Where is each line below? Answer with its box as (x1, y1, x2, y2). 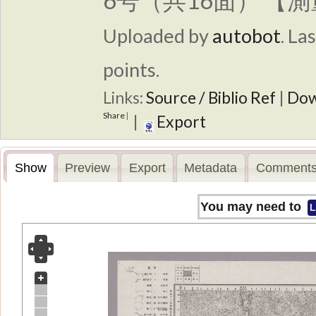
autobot (212, 24, 281, 47)
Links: (103, 87, 146, 107)
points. (103, 58, 159, 81)
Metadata (184, 160, 238, 175)
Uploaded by (103, 24, 212, 47)
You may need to (200, 200, 305, 214)
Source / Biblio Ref (146, 87, 276, 107)
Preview (65, 160, 111, 175)
